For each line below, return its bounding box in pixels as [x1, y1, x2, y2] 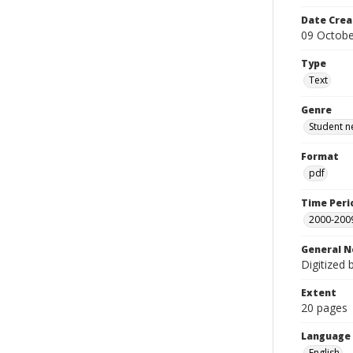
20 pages [301, 300, 347, 315]
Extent [301, 286, 336, 299]
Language [301, 329, 351, 343]
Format [301, 150, 339, 163]
